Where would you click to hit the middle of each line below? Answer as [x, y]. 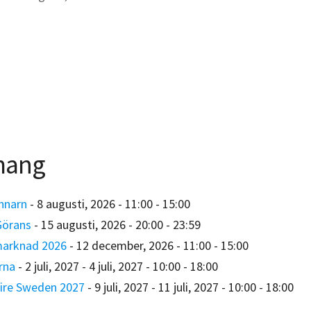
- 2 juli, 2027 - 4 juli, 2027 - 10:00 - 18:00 [116, 266]
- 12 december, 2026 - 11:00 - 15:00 [157, 245]
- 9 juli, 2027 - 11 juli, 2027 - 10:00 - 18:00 [189, 287]
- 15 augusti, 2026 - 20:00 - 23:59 [116, 224]
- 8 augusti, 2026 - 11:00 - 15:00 [108, 203]
